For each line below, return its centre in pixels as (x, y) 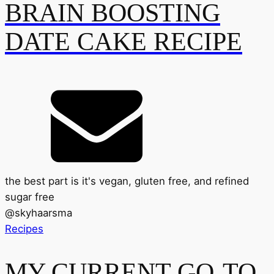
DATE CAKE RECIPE (124, 41)
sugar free (30, 197)
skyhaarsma (43, 213)
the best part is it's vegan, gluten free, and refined (127, 181)
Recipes (24, 229)
